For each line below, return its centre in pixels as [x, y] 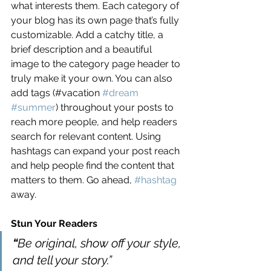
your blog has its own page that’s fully [96, 21]
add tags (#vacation [57, 93]
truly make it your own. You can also [93, 79]
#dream [120, 93]
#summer [33, 108]
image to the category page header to [97, 64]
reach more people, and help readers [95, 122]
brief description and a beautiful [83, 50]
